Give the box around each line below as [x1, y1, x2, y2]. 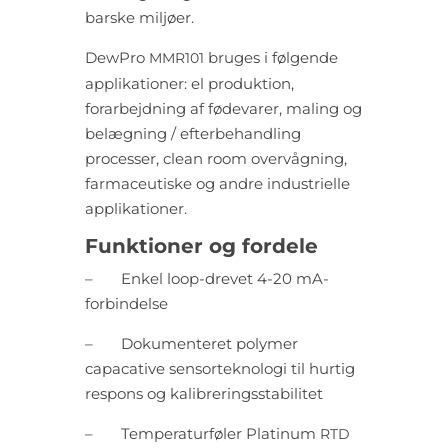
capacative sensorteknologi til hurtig [84, 359, 355, 379]
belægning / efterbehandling [84, 124, 301, 144]
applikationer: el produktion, [84, 74, 294, 94]
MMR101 [148, 50, 204, 67]
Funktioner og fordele [84, 234, 318, 259]
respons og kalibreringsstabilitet [84, 384, 323, 404]
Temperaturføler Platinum [120, 424, 320, 444]
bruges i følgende [203, 48, 338, 68]
